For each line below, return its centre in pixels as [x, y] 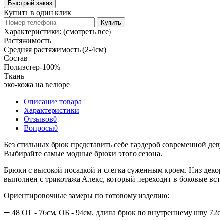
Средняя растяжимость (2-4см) [55, 49]
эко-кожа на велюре [37, 84]
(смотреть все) [87, 31]
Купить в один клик [38, 12]
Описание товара [53, 101]
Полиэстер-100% [32, 67]
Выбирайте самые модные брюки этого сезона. [83, 153]
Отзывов [38, 119]
